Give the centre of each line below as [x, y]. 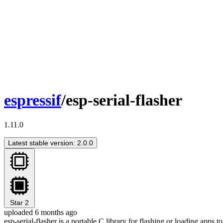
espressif [33, 100]
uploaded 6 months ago [41, 212]
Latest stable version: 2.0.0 [51, 143]
